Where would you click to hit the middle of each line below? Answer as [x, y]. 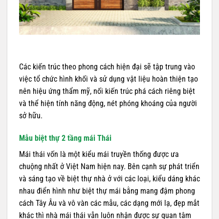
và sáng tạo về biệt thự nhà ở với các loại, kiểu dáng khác [109, 178]
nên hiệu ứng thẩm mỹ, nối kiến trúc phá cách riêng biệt [107, 91]
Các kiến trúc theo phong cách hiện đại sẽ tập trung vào [107, 67]
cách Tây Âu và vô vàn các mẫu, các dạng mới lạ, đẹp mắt [109, 203]
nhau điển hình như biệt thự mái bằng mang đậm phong [107, 191]
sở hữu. [31, 116]
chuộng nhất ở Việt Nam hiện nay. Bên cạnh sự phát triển [109, 166]
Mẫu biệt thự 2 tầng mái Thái [65, 138]
